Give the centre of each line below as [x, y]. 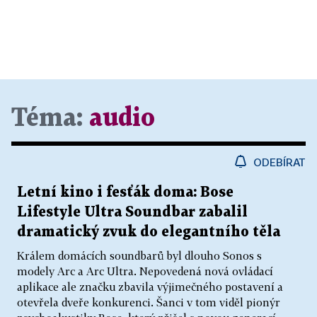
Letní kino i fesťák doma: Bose [125, 192]
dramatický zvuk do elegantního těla [149, 232]
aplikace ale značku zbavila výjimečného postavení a [150, 286]
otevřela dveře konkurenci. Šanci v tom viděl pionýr [149, 302]
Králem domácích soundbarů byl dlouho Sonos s [139, 255]
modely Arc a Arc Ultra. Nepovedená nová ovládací [145, 271]
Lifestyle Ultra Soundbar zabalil [132, 212]
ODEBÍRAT [279, 162]
